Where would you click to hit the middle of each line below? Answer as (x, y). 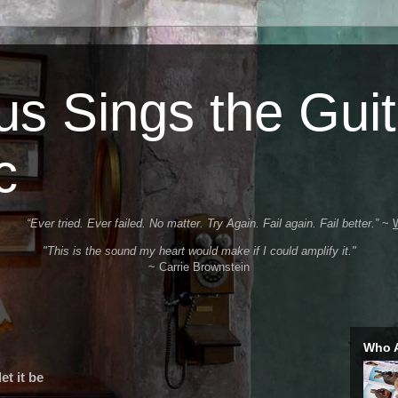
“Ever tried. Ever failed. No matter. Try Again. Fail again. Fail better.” (203, 223)
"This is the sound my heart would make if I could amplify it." (199, 251)
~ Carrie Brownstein (199, 267)
